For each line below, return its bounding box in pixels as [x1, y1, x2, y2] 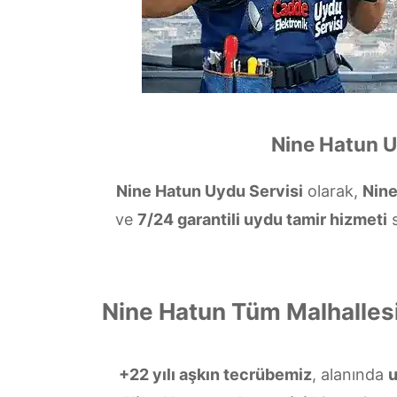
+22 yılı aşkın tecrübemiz [118, 365, 312, 384]
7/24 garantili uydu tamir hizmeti [136, 210, 387, 229]
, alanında [311, 365, 388, 384]
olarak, [303, 182, 362, 200]
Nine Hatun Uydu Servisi [116, 182, 303, 200]
